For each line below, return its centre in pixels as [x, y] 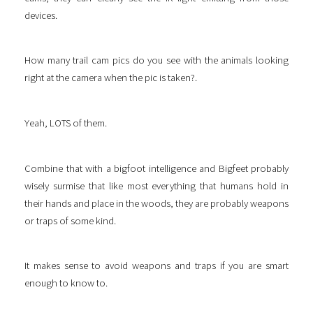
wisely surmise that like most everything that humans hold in [156, 185]
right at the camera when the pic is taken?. [111, 78]
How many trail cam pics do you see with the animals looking [156, 60]
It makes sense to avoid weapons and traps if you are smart [156, 266]
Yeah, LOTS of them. [66, 123]
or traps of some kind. [70, 220]
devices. [41, 15]
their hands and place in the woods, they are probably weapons [156, 203]
